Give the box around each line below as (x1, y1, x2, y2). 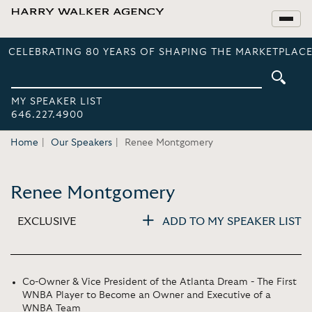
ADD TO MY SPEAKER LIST (162, 215, 302, 227)
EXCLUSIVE (17, 215, 76, 227)
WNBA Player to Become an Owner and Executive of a (22, 290, 271, 300)
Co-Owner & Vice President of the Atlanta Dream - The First (22, 277, 297, 287)
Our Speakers (51, 138, 112, 148)
